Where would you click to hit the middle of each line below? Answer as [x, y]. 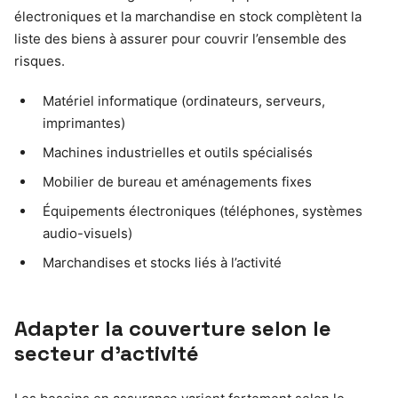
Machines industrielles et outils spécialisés [178, 152]
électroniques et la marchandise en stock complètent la [188, 16]
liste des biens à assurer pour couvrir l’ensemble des [180, 38]
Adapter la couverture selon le [173, 328]
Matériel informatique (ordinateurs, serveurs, [184, 100]
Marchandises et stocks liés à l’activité [162, 262]
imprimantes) [84, 123]
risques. [40, 60]
